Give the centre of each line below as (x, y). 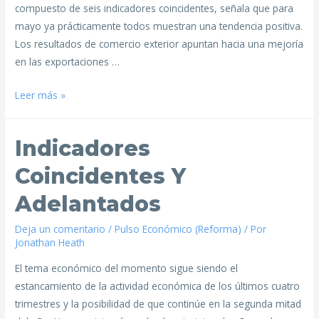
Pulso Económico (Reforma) (178, 229)
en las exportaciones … (68, 62)
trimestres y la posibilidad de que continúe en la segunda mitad (158, 303)
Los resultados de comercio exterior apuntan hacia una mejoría (159, 44)
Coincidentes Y (101, 176)
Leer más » (41, 95)
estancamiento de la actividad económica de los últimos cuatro (158, 286)
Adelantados (88, 204)
